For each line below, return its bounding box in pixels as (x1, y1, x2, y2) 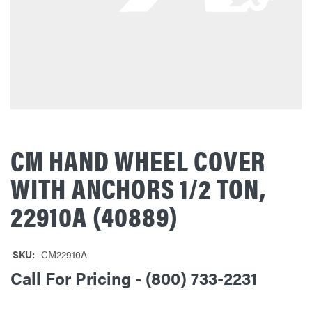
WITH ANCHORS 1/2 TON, (10, 167, 266, 208)
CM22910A (40, 247, 87, 261)
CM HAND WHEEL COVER (10, 139, 266, 180)
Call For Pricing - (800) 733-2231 (10, 265, 258, 290)
